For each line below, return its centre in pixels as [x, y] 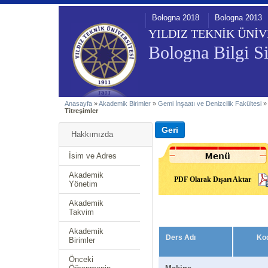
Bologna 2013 [238, 18]
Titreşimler [81, 111]
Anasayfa [78, 103]
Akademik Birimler [125, 103]
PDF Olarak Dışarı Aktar [212, 179]
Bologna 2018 [176, 18]
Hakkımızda [92, 134]
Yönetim [83, 184]
